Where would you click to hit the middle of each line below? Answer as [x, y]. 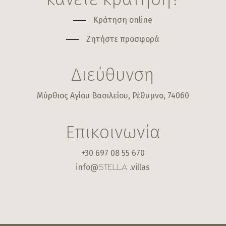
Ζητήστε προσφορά [123, 39]
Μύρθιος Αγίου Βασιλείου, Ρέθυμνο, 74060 [113, 95]
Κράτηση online [123, 20]
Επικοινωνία [113, 132]
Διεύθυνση [113, 74]
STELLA [113, 168]
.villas [140, 167]
